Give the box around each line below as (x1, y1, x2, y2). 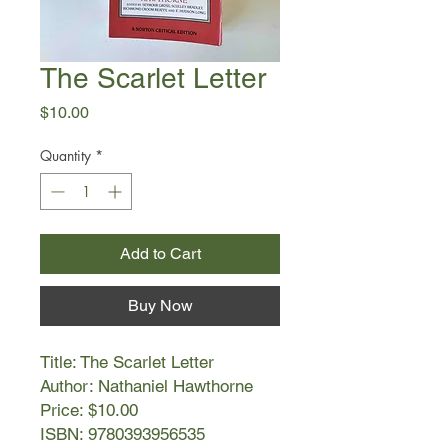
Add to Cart (119, 244, 201, 263)
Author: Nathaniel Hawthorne (40, 376, 253, 396)
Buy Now (127, 296, 193, 315)
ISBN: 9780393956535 (40, 424, 205, 444)
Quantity (40, 146, 91, 165)
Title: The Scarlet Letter (40, 352, 214, 372)
